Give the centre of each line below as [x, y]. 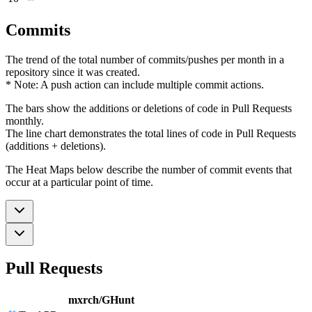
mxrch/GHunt [101, 300]
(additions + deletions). [56, 146]
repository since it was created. [73, 72]
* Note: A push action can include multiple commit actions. [135, 84]
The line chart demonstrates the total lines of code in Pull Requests [151, 133]
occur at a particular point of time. [79, 182]
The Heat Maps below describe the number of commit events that [149, 169]
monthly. [25, 120]
